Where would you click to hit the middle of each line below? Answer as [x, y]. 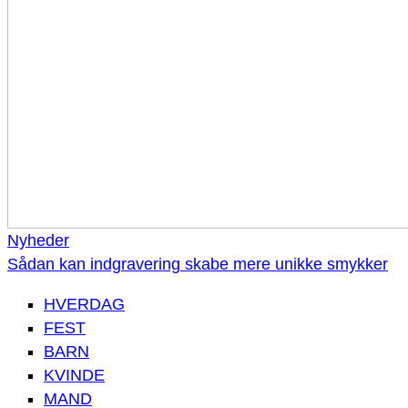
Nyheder [38, 241]
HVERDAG [84, 305]
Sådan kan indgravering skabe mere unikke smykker [198, 265]
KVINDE [74, 376]
